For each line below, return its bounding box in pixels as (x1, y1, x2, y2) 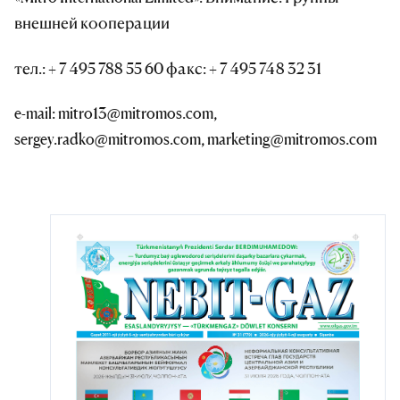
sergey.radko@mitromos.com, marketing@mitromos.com (14, 129, 377, 149)
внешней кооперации (14, 13, 170, 33)
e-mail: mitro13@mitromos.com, (14, 104, 217, 123)
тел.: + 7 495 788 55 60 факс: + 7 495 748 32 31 (14, 58, 321, 78)
